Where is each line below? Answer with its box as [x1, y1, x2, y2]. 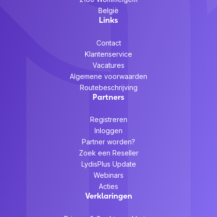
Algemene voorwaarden [70, 72, 147, 80]
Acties [99, 182, 118, 191]
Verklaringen [85, 191, 132, 201]
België [98, 6, 119, 15]
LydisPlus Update [81, 160, 136, 169]
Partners [93, 92, 124, 102]
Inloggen [94, 126, 123, 135]
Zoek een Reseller [78, 149, 139, 157]
